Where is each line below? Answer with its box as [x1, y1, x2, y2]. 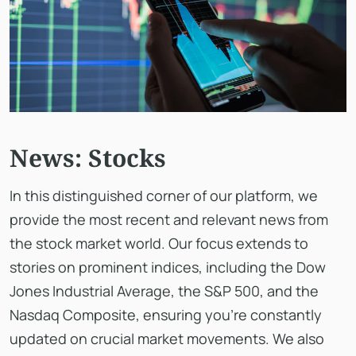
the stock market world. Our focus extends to [10, 233, 308, 253]
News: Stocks [10, 141, 166, 174]
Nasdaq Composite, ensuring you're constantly [10, 304, 322, 324]
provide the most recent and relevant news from [10, 209, 328, 229]
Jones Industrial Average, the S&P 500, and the [10, 281, 319, 300]
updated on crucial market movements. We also [10, 328, 324, 348]
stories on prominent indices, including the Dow [10, 257, 326, 277]
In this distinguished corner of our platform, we [10, 185, 318, 205]
